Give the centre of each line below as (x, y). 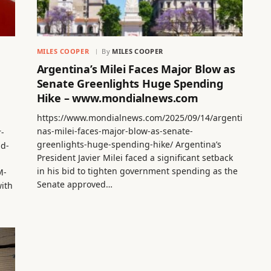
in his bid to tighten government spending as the (137, 171)
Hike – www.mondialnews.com (117, 98)
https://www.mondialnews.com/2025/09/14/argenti (139, 118)
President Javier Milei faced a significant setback (135, 158)
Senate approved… (74, 184)
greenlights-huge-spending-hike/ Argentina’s (129, 145)
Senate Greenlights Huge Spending (130, 84)
